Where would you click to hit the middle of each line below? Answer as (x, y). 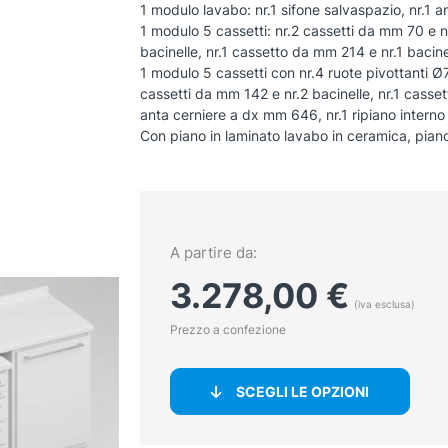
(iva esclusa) (384, 304)
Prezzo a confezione (227, 330)
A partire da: (213, 253)
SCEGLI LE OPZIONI (302, 392)
